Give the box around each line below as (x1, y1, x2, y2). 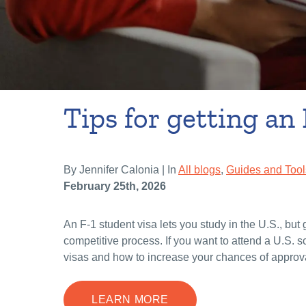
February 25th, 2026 (64, 180, 166, 193)
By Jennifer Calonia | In (64, 164, 178, 176)
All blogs (178, 164, 221, 176)
